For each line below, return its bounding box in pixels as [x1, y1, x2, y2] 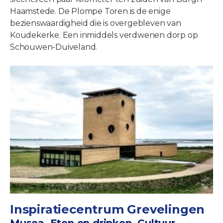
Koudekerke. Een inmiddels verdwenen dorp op [10, 30, 198, 40]
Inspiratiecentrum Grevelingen [10, 202, 205, 217]
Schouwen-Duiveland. [10, 42, 98, 52]
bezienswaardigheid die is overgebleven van [10, 18, 181, 28]
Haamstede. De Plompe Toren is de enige [10, 6, 171, 16]
